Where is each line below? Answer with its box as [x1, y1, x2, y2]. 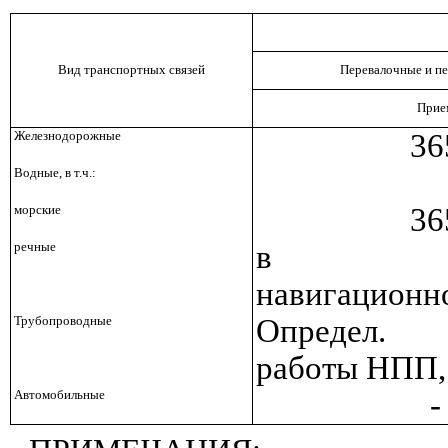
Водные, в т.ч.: [13, 164, 96, 180]
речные [13, 238, 56, 254]
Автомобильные [13, 386, 105, 402]
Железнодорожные [13, 127, 121, 143]
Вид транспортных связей [58, 61, 205, 77]
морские [13, 201, 61, 217]
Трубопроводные [13, 312, 112, 328]
